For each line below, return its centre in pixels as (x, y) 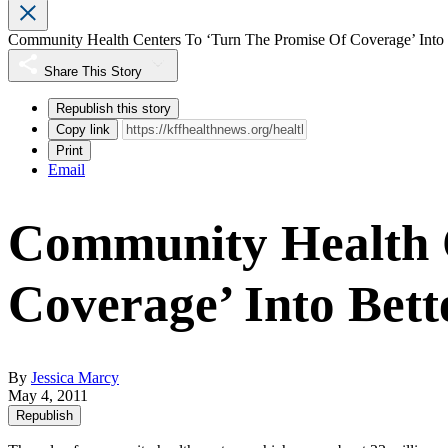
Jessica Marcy (75, 378)
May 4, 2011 (48, 396)
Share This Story (93, 72)
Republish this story (113, 109)
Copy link (83, 130)
